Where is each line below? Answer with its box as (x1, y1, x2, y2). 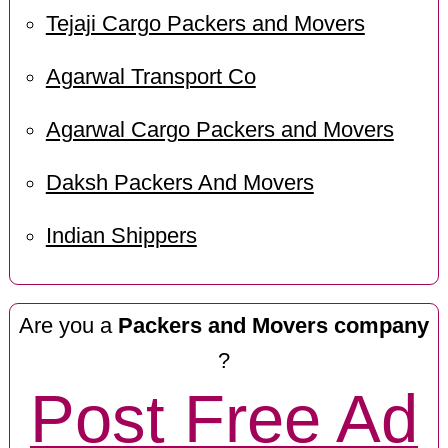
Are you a (18, 313, 118, 338)
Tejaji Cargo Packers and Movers (45, 12, 365, 37)
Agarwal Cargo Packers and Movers (45, 117, 394, 142)
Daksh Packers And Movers (45, 170, 314, 195)
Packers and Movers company (117, 313, 429, 338)
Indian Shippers (45, 223, 197, 248)
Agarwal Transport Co (45, 65, 256, 90)
